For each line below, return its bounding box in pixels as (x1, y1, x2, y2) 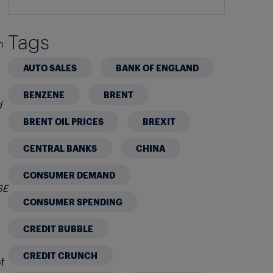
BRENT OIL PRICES (23, 115, 104, 127)
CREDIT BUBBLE (23, 222, 94, 234)
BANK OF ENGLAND (116, 62, 199, 73)
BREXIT (143, 115, 176, 127)
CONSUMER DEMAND (23, 169, 116, 180)
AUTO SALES (23, 62, 77, 73)
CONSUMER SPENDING (23, 196, 123, 207)
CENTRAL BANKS (23, 142, 97, 154)
